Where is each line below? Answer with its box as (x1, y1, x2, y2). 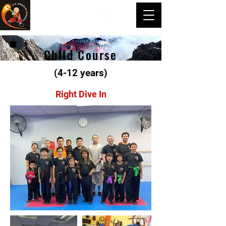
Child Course (44, 45, 118, 64)
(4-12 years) (54, 67, 107, 79)
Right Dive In (55, 89, 106, 99)
